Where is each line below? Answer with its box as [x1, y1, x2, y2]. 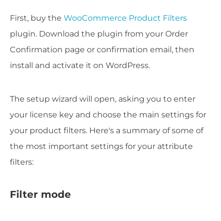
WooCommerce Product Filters [64, 13, 187, 23]
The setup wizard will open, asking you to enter [10, 94, 195, 104]
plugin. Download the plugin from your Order [10, 29, 188, 39]
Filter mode [10, 188, 71, 201]
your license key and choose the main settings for [10, 110, 206, 120]
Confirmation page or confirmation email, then [10, 45, 194, 55]
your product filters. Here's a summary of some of [10, 126, 203, 136]
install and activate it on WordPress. [10, 61, 150, 71]
